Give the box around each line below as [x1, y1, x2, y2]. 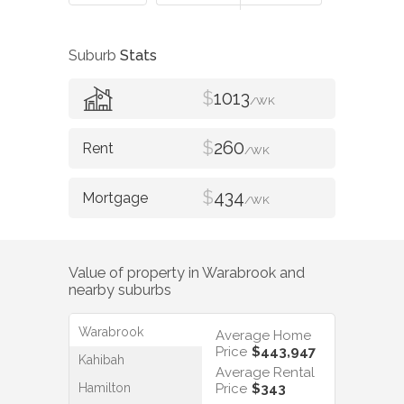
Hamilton [78, 381, 131, 396]
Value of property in [69, 263, 202, 281]
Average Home [216, 327, 311, 344]
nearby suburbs [69, 280, 171, 298]
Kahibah [78, 353, 124, 368]
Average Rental [216, 364, 315, 381]
